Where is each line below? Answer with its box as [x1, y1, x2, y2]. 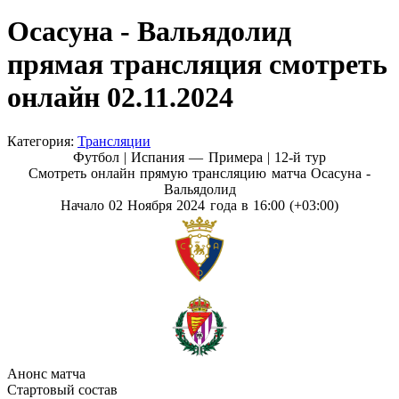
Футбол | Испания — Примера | [73, 149, 274, 165]
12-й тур [273, 149, 326, 165]
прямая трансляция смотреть [7, 48, 387, 81]
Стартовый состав [7, 381, 118, 397]
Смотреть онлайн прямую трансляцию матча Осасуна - [28, 165, 370, 181]
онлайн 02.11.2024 [7, 81, 233, 114]
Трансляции [77, 133, 151, 149]
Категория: [7, 133, 77, 149]
